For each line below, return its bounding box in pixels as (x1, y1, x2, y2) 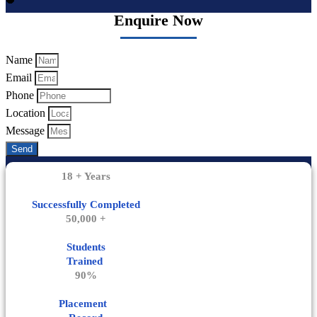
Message (6, 125, 47, 137)
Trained (66, 255, 105, 267)
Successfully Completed (31, 199, 140, 210)
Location (6, 107, 48, 119)
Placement (59, 298, 113, 309)
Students (66, 241, 105, 253)
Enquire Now (114, 11, 203, 29)
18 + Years (61, 171, 110, 182)
